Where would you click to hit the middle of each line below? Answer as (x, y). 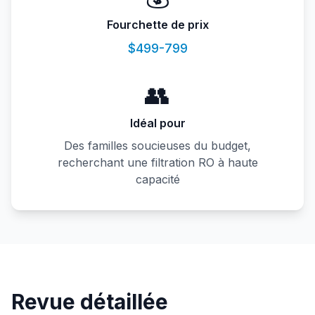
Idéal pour (157, 123)
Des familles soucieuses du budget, (157, 146)
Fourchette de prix (157, 25)
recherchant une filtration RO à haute (157, 162)
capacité (157, 179)
